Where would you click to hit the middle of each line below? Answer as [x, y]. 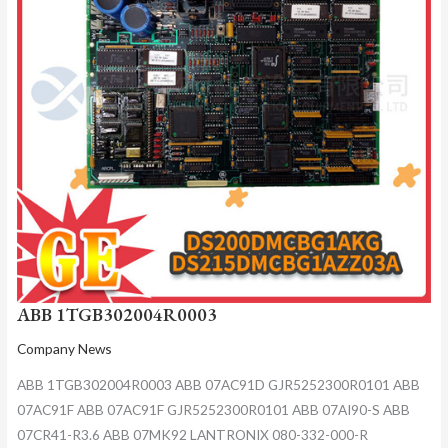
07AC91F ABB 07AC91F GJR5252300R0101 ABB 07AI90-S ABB [213, 409]
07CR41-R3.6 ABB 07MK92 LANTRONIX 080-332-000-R [192, 434]
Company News [64, 349]
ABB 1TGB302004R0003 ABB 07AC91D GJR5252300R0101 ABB [218, 384]
